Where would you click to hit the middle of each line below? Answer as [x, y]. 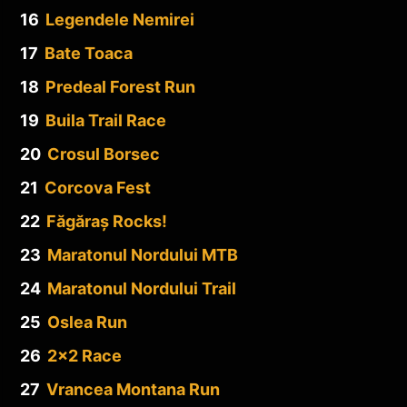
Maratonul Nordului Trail [142, 288]
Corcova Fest [98, 187]
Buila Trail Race [106, 120]
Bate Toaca [89, 53]
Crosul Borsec [104, 154]
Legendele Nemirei [120, 19]
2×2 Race [84, 355]
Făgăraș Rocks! [107, 221]
